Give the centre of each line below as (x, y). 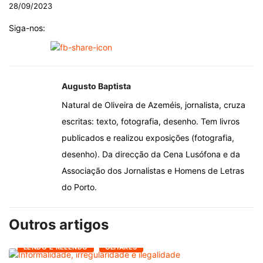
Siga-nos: (27, 28)
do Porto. (79, 187)
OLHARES (121, 247)
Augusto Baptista (96, 86)
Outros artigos (59, 225)
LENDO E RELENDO (56, 247)
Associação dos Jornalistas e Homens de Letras (153, 171)
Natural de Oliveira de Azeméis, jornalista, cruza (154, 105)
